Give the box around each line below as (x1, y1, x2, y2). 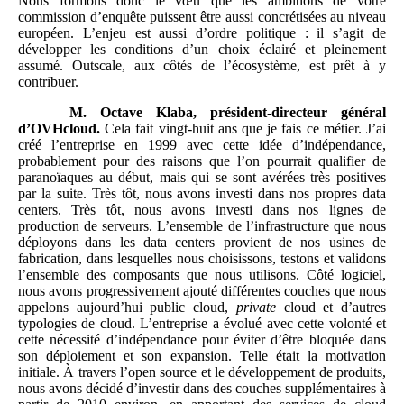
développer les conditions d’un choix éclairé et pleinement (18, 41, 386, 58)
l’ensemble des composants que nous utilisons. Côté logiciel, (18, 267, 386, 283)
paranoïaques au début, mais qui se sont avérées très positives (18, 170, 386, 186)
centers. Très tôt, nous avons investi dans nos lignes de (18, 202, 386, 218)
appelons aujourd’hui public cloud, (18, 299, 236, 316)
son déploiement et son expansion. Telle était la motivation (18, 348, 386, 364)
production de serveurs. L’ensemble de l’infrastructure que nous (18, 218, 386, 234)
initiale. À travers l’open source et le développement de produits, (18, 364, 386, 381)
